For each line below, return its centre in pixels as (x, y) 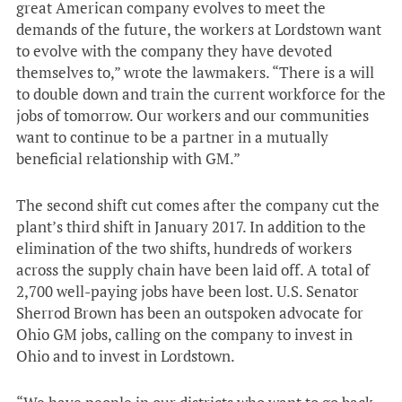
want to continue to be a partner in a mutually (172, 137)
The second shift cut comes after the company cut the (198, 205)
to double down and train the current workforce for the (201, 94)
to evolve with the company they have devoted (174, 51)
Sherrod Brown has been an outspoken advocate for (190, 313)
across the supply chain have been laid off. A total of (193, 270)
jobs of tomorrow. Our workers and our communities (192, 115)
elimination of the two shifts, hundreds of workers (184, 248)
